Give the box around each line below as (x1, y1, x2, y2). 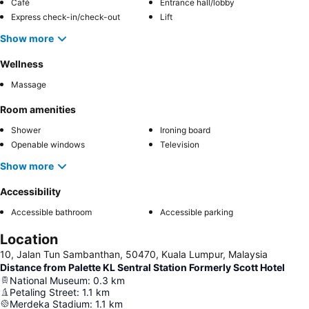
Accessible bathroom (11, 206, 92, 217)
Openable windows (11, 139, 85, 150)
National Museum (10, 274, 88, 286)
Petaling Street (10, 286, 77, 298)
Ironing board (160, 124, 210, 135)
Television (160, 139, 199, 150)
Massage (11, 79, 46, 90)
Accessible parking (160, 206, 233, 217)
